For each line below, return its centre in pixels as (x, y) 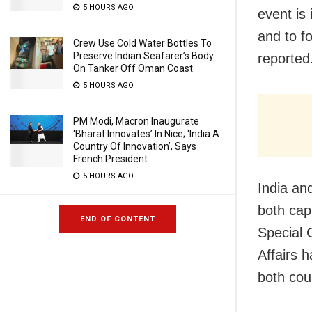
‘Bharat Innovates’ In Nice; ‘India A (146, 134)
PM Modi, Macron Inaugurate (136, 121)
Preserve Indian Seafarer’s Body (143, 56)
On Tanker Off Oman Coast (133, 68)
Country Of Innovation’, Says (135, 146)
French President (110, 159)
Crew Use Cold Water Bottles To (142, 43)
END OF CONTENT (118, 219)
